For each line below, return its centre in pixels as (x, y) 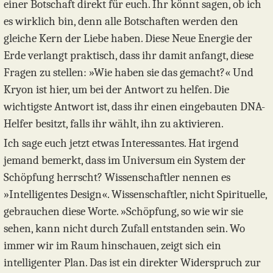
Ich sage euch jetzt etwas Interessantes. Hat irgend (121, 144)
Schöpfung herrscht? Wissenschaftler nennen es (117, 178)
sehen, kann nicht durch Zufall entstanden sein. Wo (124, 229)
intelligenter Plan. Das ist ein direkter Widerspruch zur (132, 263)
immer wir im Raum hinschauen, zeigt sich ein (112, 246)
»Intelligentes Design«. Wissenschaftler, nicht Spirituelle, (135, 195)
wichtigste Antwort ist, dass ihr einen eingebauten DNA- (134, 106)
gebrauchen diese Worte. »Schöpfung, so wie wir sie (123, 212)
